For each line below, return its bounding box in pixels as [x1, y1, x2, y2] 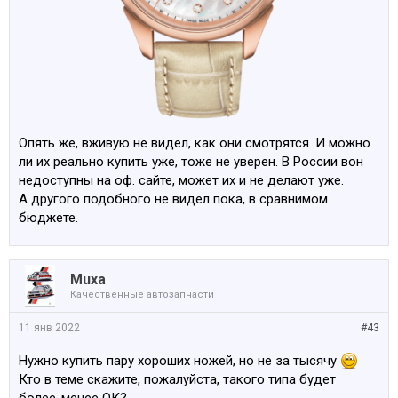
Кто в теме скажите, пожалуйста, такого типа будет [19, 371, 336, 387]
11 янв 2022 [19, 322, 80, 334]
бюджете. [19, 210, 78, 226]
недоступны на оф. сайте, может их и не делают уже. [19, 172, 344, 188]
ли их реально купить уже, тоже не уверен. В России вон [19, 154, 363, 170]
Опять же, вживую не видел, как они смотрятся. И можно [19, 135, 370, 151]
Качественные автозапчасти [70, 289, 214, 300]
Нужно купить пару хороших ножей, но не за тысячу [19, 353, 340, 369]
